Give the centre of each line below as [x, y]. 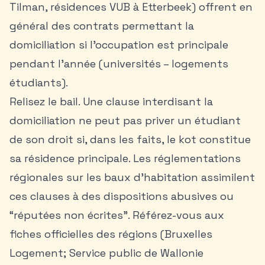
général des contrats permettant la [102, 26]
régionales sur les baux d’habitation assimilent [132, 177]
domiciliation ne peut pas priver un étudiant [125, 120]
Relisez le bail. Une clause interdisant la [111, 101]
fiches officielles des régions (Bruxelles [111, 234]
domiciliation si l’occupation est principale [119, 45]
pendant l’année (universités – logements [119, 64]
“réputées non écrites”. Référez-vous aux [117, 215]
